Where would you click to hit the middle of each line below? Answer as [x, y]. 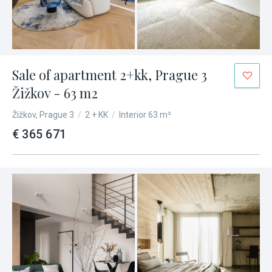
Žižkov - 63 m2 [55, 93]
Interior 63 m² [145, 115]
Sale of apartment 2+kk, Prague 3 [110, 75]
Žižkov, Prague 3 [43, 115]
